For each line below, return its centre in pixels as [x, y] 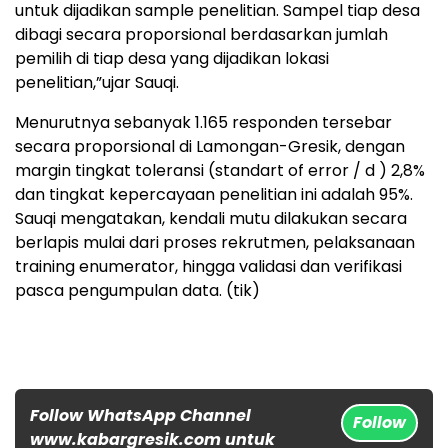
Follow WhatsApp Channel [140, 415]
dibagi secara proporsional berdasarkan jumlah [201, 34]
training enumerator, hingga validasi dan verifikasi [208, 266]
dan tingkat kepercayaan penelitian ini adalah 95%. [214, 194]
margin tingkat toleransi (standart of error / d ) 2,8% [220, 170]
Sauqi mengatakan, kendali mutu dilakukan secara [211, 218]
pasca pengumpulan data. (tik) [137, 290]
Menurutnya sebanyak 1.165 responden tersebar [203, 122]
